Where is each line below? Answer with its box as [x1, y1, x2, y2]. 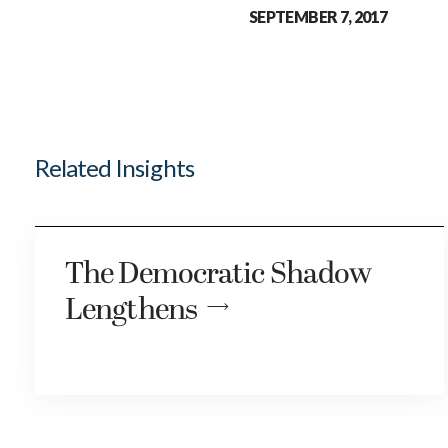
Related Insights [35, 153, 194, 182]
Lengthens [65, 288, 197, 333]
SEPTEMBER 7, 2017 [249, 7, 388, 26]
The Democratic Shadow [65, 252, 372, 297]
